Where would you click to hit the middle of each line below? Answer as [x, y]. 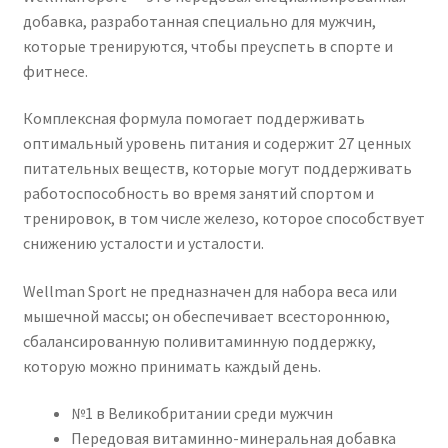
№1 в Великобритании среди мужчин [201, 413]
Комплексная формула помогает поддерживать [193, 118]
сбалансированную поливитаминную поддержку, [199, 340]
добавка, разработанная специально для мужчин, [199, 20]
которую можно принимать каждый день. [171, 365]
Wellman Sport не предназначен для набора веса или [209, 290]
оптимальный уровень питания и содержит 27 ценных [216, 143]
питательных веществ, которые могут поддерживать [217, 168]
